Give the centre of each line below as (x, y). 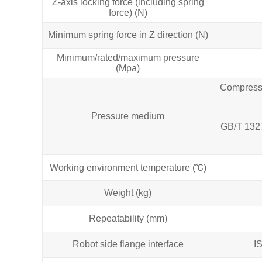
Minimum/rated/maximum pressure (128, 57)
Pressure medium (128, 116)
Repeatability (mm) (128, 218)
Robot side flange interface (128, 244)
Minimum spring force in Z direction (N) (128, 35)
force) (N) (128, 12)
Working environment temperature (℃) (128, 167)
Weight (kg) (128, 192)
